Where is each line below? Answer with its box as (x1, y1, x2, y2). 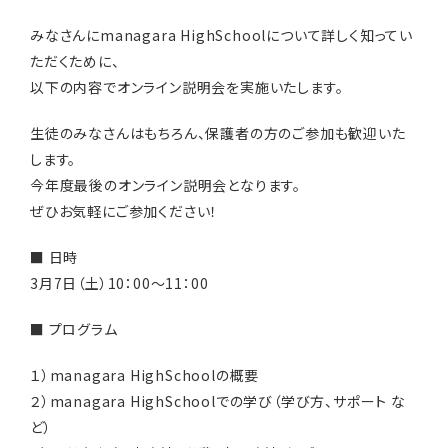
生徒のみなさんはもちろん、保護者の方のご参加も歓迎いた (30, 123, 406, 143)
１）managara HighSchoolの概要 (30, 365, 260, 385)
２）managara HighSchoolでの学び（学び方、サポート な (30, 391, 406, 411)
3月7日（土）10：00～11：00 (30, 273, 209, 293)
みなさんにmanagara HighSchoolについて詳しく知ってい (30, 25, 413, 45)
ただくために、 (30, 51, 120, 71)
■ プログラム (30, 319, 133, 339)
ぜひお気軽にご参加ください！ (30, 201, 219, 221)
